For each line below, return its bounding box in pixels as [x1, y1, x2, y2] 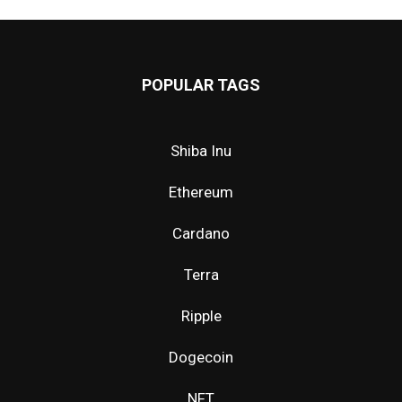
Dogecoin [169, 347, 233, 366]
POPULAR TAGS [142, 74, 260, 94]
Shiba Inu [170, 141, 232, 160]
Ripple [180, 306, 222, 325]
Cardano [172, 223, 230, 242]
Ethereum [169, 182, 233, 201]
